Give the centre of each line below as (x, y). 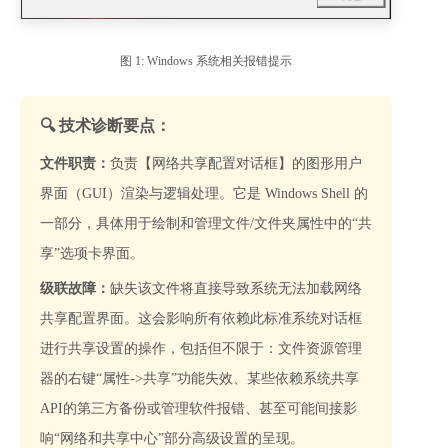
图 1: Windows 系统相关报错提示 (206, 60)
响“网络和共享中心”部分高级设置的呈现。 (172, 438)
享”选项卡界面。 (92, 253)
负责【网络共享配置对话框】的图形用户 (236, 163)
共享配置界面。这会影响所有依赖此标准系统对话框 (201, 318)
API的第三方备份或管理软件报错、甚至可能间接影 (198, 408)
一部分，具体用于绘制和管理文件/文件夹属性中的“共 (206, 223)
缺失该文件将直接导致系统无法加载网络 (236, 288)
